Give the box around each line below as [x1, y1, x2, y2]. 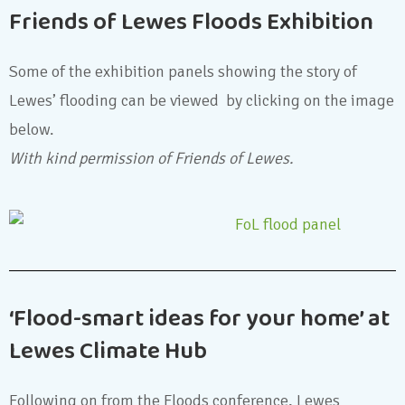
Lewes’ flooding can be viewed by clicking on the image [9, 89, 394, 110]
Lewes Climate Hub [9, 333, 207, 372]
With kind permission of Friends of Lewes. [9, 147, 294, 168]
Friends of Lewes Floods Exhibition [9, 3, 373, 42]
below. [9, 118, 54, 139]
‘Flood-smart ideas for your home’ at [9, 300, 390, 339]
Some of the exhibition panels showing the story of [9, 61, 357, 81]
